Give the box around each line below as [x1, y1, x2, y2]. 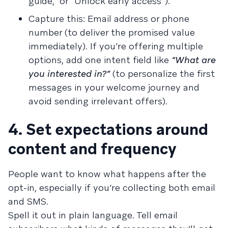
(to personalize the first [110, 68, 215, 79]
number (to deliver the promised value [28, 26, 195, 38]
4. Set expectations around [8, 120, 208, 139]
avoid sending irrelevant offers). [28, 95, 167, 107]
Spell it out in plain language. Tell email [8, 209, 178, 221]
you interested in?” [28, 68, 110, 79]
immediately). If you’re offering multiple [28, 40, 203, 52]
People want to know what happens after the [8, 168, 206, 180]
